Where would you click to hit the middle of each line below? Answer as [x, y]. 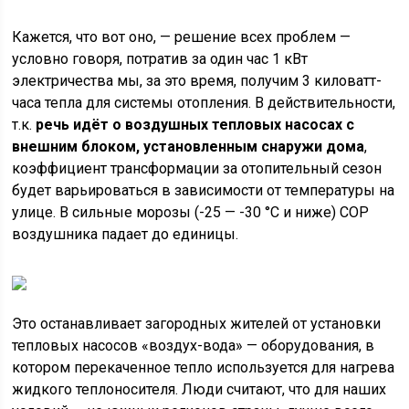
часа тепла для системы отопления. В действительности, [204, 103]
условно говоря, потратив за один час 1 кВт [160, 59]
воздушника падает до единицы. [126, 234]
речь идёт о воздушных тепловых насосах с [195, 125]
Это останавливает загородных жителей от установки [197, 324]
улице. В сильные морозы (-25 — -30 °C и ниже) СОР [191, 212]
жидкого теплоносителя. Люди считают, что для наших [199, 389]
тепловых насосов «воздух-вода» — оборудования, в [194, 346]
